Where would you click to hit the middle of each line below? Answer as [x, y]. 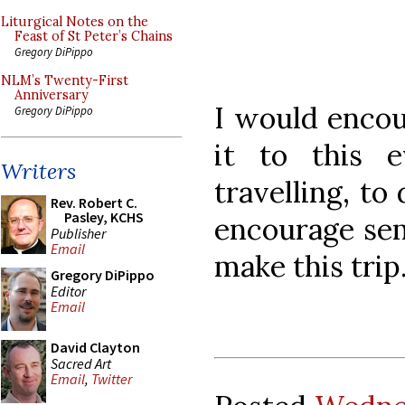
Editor [68, 291]
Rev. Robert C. [94, 202]
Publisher [78, 233]
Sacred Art [81, 363]
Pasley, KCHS [104, 217]
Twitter [112, 379]
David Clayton [95, 347]
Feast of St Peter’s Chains [94, 36]
